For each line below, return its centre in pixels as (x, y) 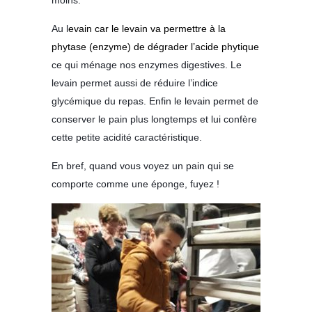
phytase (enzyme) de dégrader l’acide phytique (155, 47)
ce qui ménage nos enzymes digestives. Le (147, 65)
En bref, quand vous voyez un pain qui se (143, 166)
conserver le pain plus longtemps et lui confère (154, 119)
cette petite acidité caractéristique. (127, 138)
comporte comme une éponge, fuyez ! (135, 184)
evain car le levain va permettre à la (147, 29)
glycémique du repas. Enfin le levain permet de (155, 101)
